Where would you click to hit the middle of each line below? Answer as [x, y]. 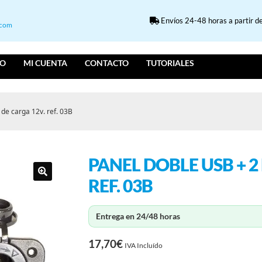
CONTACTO [107, 63]
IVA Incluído [144, 246]
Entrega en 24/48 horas [138, 216]
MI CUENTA [46, 63]
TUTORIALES [170, 63]
